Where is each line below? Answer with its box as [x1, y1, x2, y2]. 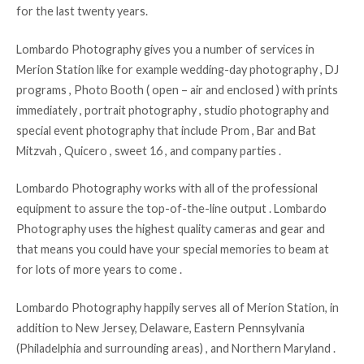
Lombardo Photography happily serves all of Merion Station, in [16, 300, 339, 314]
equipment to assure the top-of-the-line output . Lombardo [16, 201, 327, 216]
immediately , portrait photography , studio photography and [16, 102, 329, 117]
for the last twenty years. [16, 4, 148, 19]
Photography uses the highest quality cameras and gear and [16, 222, 325, 236]
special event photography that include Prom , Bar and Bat [16, 123, 316, 137]
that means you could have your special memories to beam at [16, 242, 329, 257]
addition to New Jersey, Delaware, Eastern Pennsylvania [16, 320, 305, 335]
